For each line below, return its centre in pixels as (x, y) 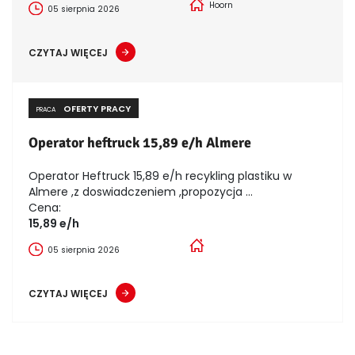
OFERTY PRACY (97, 108)
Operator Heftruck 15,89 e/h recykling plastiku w (160, 176)
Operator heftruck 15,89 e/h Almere (140, 142)
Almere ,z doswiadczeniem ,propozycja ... (141, 191)
